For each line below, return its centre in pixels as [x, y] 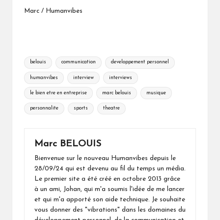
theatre [111, 108]
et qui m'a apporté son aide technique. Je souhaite [110, 199]
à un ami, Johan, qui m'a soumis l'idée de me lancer [110, 189]
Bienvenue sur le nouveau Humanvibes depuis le [105, 158]
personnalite [44, 108]
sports [81, 108]
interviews [120, 78]
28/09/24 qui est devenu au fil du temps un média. [110, 168]
